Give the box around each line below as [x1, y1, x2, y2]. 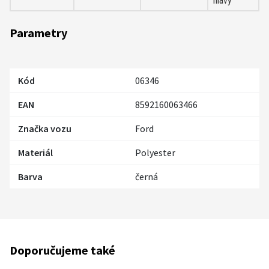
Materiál [18, 147, 53, 159]
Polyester [135, 147, 175, 159]
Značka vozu [18, 122, 71, 135]
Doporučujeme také [10, 243, 115, 258]
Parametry [10, 25, 67, 41]
